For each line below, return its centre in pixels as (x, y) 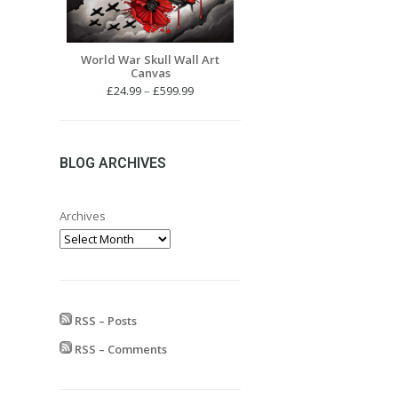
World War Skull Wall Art (151, 60)
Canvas (150, 73)
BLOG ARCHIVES (113, 163)
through (215, 143)
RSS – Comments (120, 349)
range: (211, 108)
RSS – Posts (105, 320)
